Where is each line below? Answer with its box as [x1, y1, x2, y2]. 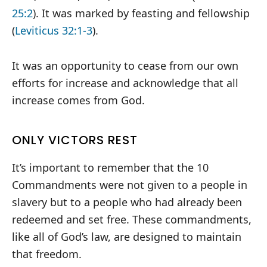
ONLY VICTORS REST [12, 132, 138, 149]
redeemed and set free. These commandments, [12, 212, 252, 227]
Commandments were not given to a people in [12, 178, 247, 193]
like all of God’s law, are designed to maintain [12, 229, 241, 244]
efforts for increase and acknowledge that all [12, 76, 238, 91]
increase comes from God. [12, 93, 145, 108]
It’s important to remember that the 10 [12, 160, 209, 175]
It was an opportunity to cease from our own [12, 58, 238, 73]
